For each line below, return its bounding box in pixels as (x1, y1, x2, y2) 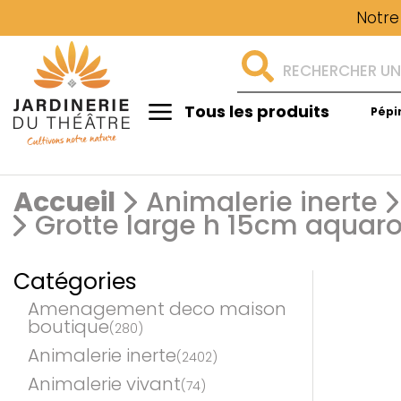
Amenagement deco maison (28, 296, 286, 321)
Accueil (13, 183, 115, 221)
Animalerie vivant (28, 371, 181, 397)
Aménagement (139, 141, 232, 157)
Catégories (13, 266, 137, 297)
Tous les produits (184, 100, 329, 123)
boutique (28, 314, 109, 339)
